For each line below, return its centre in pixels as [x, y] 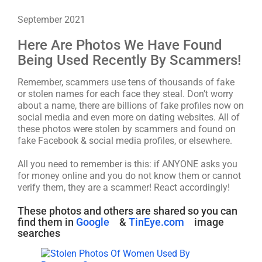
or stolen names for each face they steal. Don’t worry [125, 94]
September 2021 [51, 20]
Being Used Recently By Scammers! [129, 60]
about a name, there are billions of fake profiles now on [131, 106]
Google [93, 222]
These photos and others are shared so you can [127, 211]
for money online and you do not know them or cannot [129, 176]
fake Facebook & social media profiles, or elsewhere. [125, 141]
